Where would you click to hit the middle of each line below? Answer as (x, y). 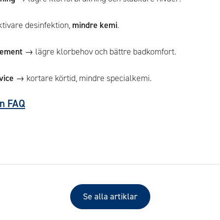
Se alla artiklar (110, 196)
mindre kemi (95, 25)
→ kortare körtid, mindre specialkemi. (82, 78)
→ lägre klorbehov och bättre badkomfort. (99, 52)
